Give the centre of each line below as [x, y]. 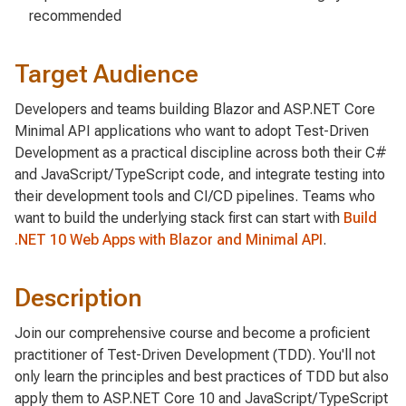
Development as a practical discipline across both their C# [201, 152]
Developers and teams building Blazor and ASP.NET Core [195, 109]
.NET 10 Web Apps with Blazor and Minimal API [169, 239]
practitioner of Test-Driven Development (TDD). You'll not [195, 355]
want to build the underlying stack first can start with [179, 217]
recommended [75, 15]
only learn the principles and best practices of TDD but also [202, 377]
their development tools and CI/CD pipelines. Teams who [195, 196]
